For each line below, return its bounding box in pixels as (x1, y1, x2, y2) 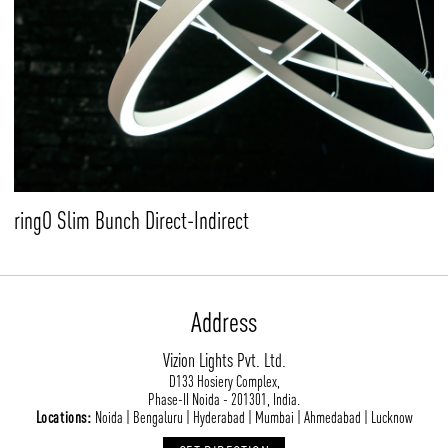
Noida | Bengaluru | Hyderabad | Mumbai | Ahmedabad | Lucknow (91, 407, 413, 426)
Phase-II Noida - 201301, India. (148, 389, 300, 408)
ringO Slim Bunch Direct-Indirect (13, 206, 249, 234)
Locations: (35, 407, 92, 426)
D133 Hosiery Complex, (168, 371, 280, 390)
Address (191, 305, 257, 338)
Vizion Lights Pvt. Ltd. (162, 348, 286, 371)
